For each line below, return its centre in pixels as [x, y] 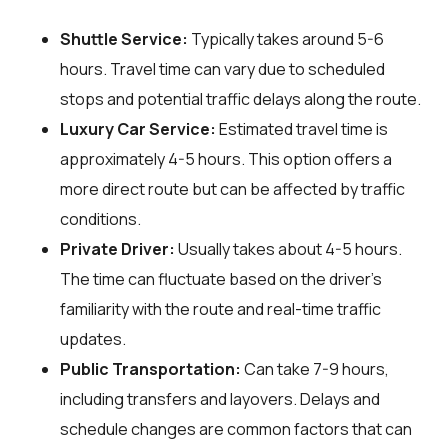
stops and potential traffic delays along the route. [240, 98]
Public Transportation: [150, 368]
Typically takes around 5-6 [286, 38]
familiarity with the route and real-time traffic [220, 308]
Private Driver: [117, 248]
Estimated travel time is [302, 128]
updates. [93, 338]
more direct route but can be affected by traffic [232, 188]
